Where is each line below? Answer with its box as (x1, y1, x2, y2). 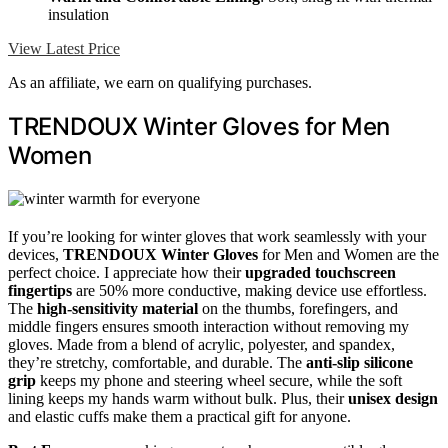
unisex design (348, 390, 438, 408)
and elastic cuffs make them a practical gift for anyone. (8, 408, 351, 426)
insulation (48, 6, 109, 24)
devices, (8, 246, 63, 264)
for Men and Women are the (258, 246, 439, 264)
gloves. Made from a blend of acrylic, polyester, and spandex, (8, 336, 395, 354)
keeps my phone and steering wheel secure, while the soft (36, 372, 402, 390)
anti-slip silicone (306, 354, 413, 372)
